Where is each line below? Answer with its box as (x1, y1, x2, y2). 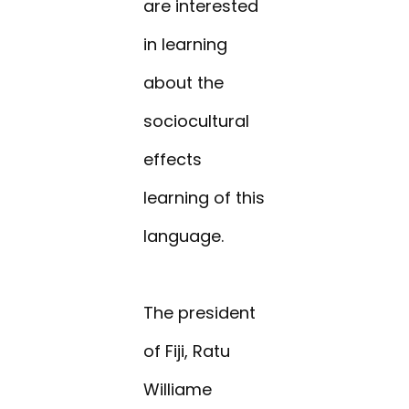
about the (143, 71, 225, 95)
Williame (143, 378, 213, 402)
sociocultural (143, 110, 250, 133)
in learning (143, 33, 228, 57)
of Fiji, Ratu (143, 340, 231, 363)
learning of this (143, 186, 266, 210)
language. (143, 225, 225, 248)
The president (143, 301, 257, 325)
